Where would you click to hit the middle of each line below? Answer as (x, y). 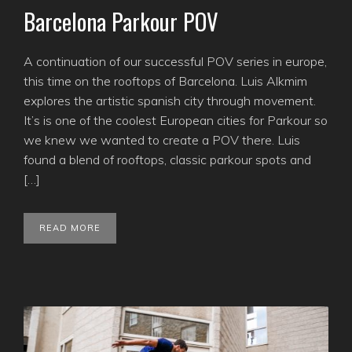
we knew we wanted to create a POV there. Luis (162, 139)
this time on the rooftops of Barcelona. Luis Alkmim (165, 81)
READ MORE (70, 227)
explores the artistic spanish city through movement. (170, 100)
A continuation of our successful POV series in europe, (175, 61)
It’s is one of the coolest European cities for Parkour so (176, 120)
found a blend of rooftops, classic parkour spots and (167, 159)
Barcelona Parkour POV (121, 21)
